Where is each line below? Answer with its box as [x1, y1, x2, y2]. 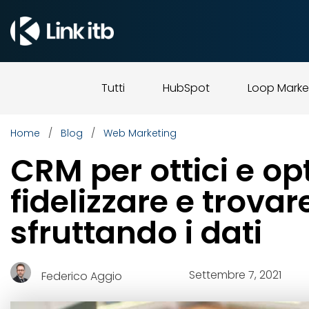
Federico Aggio [41, 268, 122, 284]
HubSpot [162, 80, 210, 96]
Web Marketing [103, 126, 177, 140]
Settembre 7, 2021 [189, 266, 282, 283]
